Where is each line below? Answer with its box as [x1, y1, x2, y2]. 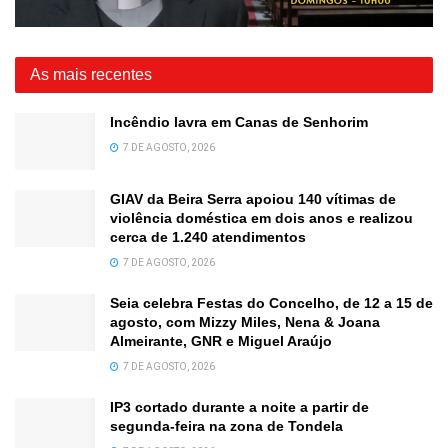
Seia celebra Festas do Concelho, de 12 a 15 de [110, 295, 433, 312]
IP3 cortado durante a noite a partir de [110, 399, 369, 416]
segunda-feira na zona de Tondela [110, 418, 343, 435]
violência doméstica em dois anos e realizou [110, 210, 413, 227]
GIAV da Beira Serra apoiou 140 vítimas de [110, 191, 396, 208]
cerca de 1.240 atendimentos [110, 229, 306, 246]
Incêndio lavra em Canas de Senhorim [110, 114, 368, 130]
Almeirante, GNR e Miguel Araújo [110, 333, 332, 350]
